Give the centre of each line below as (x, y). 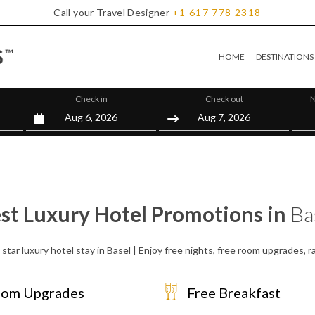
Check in (91, 99)
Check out (224, 99)
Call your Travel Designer (112, 12)
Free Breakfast (234, 292)
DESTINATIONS (285, 57)
